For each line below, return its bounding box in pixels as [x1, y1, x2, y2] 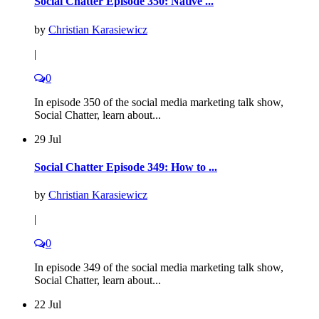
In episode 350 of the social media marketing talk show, [34, 95, 283, 108]
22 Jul [34, 298, 61, 311]
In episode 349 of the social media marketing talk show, [34, 261, 283, 274]
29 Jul [34, 132, 61, 145]
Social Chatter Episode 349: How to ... [34, 161, 217, 174]
